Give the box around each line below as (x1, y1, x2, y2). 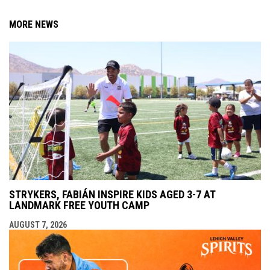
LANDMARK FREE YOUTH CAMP (9, 198, 149, 212)
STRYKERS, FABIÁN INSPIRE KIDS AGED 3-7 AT (9, 187, 215, 201)
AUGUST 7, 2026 (9, 219, 67, 230)
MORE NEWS (9, 18, 58, 30)
